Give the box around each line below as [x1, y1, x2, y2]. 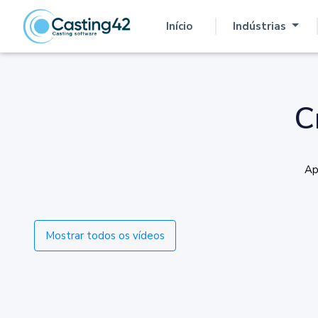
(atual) [143, 26, 180, 41]
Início [166, 19, 193, 33]
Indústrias [232, 19, 289, 33]
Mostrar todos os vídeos [45, 229, 165, 243]
